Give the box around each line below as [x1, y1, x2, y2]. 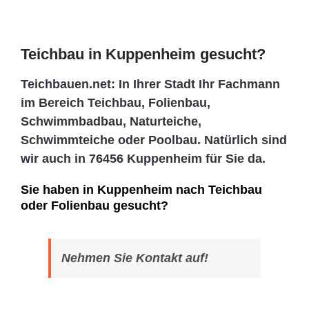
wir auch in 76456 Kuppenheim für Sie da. [21, 152, 266, 166]
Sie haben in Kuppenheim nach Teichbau [21, 183, 262, 197]
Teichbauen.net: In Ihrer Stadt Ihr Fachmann [21, 77, 280, 92]
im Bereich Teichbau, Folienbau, [21, 96, 210, 110]
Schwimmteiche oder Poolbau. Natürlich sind [21, 133, 287, 148]
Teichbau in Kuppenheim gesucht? [21, 46, 266, 63]
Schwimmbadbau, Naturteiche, [21, 114, 201, 129]
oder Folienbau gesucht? [21, 199, 168, 213]
